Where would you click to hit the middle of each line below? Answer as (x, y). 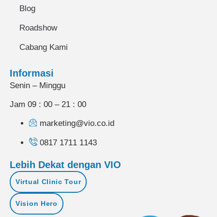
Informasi (32, 73)
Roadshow (38, 28)
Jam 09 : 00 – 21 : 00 (49, 105)
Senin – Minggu (38, 85)
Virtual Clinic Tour (48, 182)
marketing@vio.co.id (77, 124)
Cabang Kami (44, 47)
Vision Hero (37, 204)
